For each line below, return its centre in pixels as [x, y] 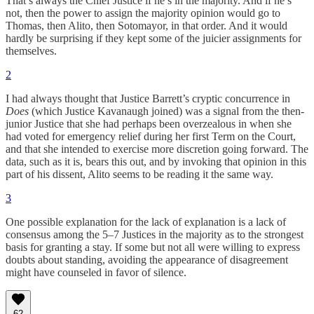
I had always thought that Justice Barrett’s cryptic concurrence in [148, 99]
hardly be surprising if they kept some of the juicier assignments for [153, 39]
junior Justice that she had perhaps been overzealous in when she [149, 124]
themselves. [31, 51]
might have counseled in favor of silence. [96, 273]
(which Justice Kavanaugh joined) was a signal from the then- [166, 111]
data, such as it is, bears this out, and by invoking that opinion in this [156, 162]
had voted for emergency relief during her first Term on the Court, [151, 137]
